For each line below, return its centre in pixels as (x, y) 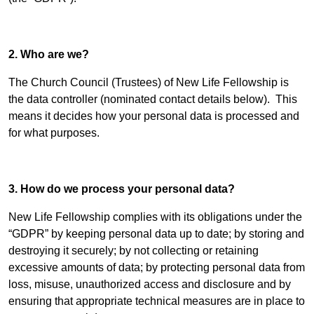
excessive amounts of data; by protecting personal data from (157, 267)
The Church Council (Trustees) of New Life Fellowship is (149, 82)
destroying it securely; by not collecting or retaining (134, 251)
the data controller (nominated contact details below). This (153, 99)
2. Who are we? (49, 54)
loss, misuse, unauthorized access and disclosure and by (150, 284)
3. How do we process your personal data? (122, 189)
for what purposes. (54, 133)
